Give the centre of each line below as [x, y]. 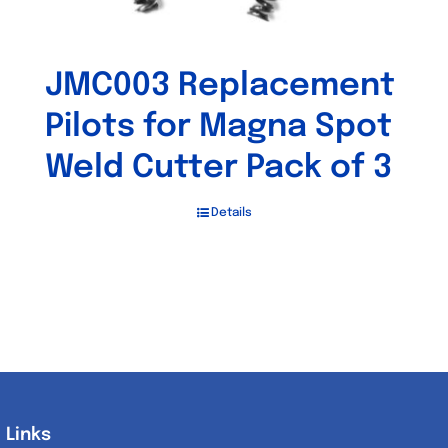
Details [231, 213]
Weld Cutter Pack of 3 [218, 168]
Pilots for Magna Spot [218, 127]
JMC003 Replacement [220, 86]
